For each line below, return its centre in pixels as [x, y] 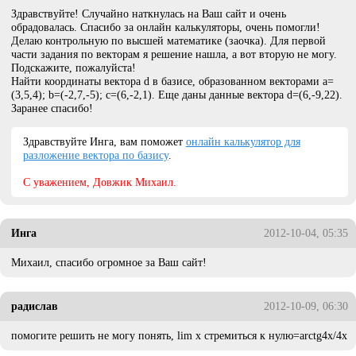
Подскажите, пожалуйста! [74, 67]
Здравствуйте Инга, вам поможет [104, 141]
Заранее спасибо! [52, 108]
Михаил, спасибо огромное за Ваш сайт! [109, 263]
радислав [35, 306]
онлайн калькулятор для [243, 141]
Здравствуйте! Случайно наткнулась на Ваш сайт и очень [149, 13]
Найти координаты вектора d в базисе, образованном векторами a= [173, 81]
